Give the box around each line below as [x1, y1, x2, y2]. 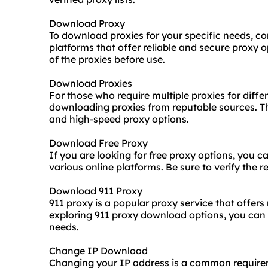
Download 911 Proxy [49, 185, 142, 197]
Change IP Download [49, 245, 148, 257]
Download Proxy [49, 17, 125, 30]
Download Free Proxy [49, 137, 148, 150]
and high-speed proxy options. [49, 113, 189, 126]
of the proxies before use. [49, 53, 165, 66]
